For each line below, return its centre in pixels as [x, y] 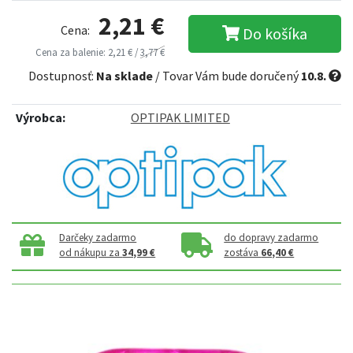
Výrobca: [40, 118]
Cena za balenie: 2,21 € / [88, 52]
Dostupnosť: [62, 76]
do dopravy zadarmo [271, 238]
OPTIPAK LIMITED [180, 118]
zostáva [243, 253]
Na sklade [124, 76]
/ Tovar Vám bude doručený [227, 76]
